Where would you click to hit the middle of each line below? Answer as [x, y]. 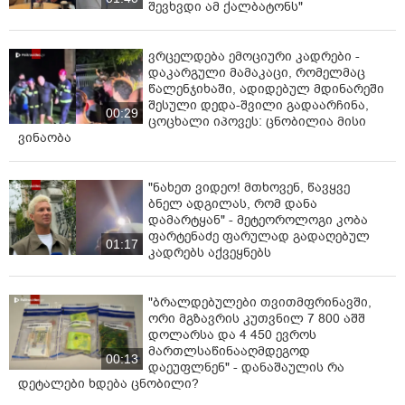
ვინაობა [45, 137]
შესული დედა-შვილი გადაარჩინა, [259, 105]
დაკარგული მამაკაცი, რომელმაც [257, 72]
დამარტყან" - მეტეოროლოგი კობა [258, 220]
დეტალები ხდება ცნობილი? [108, 383]
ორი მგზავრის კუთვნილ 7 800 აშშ [257, 318]
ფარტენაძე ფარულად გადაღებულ [259, 236]
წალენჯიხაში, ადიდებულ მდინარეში [266, 89]
